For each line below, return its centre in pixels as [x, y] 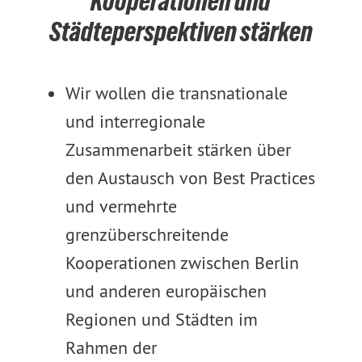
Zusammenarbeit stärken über [178, 149]
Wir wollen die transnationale [176, 93]
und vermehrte [121, 206]
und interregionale [135, 121]
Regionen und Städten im [161, 319]
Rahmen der [111, 347]
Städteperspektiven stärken [181, 32]
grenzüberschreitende [147, 234]
